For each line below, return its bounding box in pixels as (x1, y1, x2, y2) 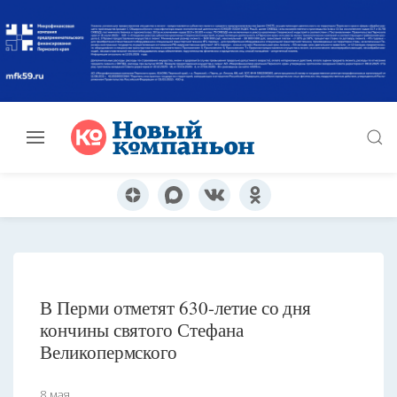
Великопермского (40, 339, 178, 365)
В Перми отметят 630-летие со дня (40, 295, 312, 321)
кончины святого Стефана (40, 317, 244, 343)
